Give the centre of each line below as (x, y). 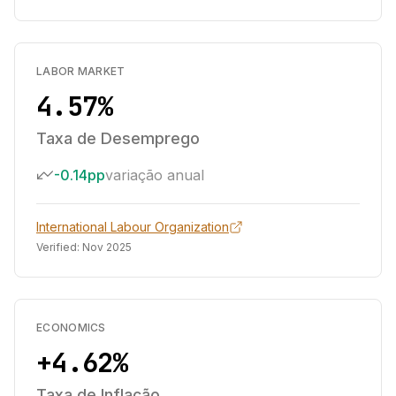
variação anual (155, 175)
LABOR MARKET (81, 71)
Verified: (59, 247)
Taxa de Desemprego (118, 138)
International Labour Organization (133, 227)
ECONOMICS (71, 327)
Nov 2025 (107, 247)
